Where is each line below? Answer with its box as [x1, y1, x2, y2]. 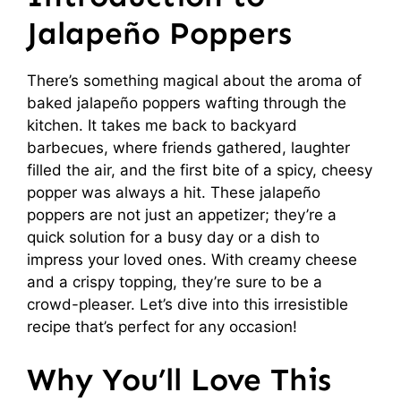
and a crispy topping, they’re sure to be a [27, 272, 322, 291]
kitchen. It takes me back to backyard [27, 115, 297, 134]
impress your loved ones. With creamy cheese [27, 250, 357, 269]
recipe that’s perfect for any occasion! [27, 317, 297, 336]
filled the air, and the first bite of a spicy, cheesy [27, 160, 372, 179]
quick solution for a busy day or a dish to [27, 227, 320, 246]
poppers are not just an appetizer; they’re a [27, 205, 337, 224]
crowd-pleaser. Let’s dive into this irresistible [27, 294, 348, 313]
